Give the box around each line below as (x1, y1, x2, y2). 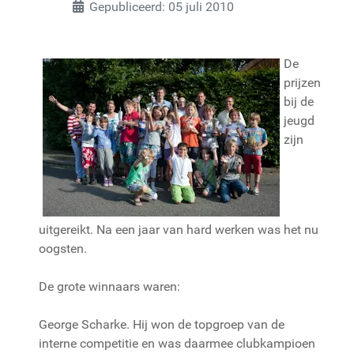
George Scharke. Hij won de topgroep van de (39, 316, 284, 332)
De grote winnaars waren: (39, 278, 180, 294)
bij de (284, 93, 314, 109)
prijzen (284, 74, 321, 90)
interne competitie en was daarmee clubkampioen (39, 335, 315, 351)
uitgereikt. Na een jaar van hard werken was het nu (39, 221, 318, 237)
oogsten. (39, 240, 87, 256)
